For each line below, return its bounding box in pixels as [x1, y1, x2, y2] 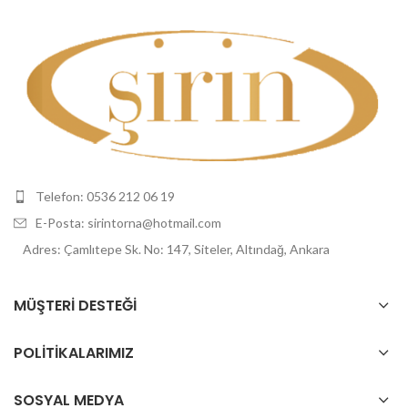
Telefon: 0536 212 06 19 [36, 189, 175, 204]
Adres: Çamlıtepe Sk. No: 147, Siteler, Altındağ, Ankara [23, 241, 330, 257]
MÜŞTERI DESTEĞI [14, 295, 137, 316]
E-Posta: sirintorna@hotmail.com [36, 215, 221, 230]
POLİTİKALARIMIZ [14, 342, 134, 363]
